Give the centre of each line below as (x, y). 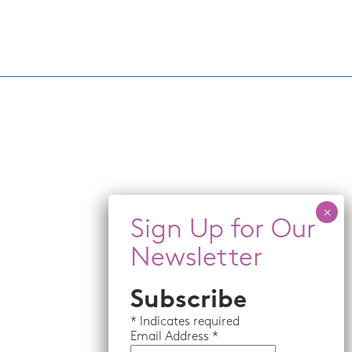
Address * (192, 337)
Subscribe (189, 301)
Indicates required (188, 322)
